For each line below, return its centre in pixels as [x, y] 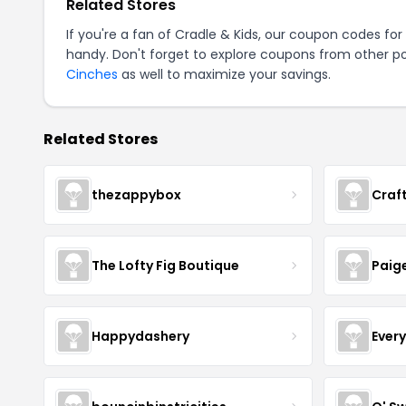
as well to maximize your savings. [224, 74]
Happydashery [140, 336]
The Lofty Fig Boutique [165, 265]
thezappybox [136, 194]
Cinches [92, 74]
